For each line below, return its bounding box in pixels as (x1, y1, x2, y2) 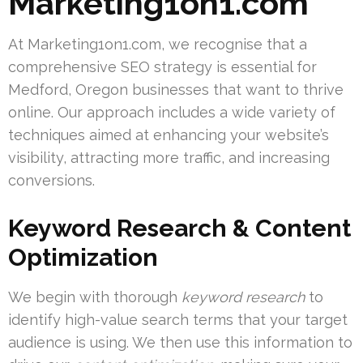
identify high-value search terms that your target (8, 311, 348, 329)
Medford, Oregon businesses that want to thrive (8, 81, 344, 99)
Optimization (8, 243, 158, 272)
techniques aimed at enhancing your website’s (8, 126, 329, 144)
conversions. (8, 172, 95, 190)
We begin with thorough (8, 288, 181, 306)
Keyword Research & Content (8, 214, 351, 243)
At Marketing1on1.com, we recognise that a (8, 36, 307, 53)
